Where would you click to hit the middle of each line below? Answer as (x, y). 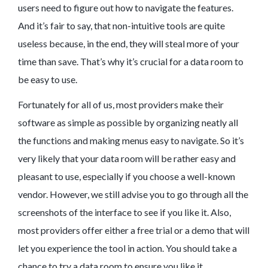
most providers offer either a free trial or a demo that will (134, 230)
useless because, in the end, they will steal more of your (129, 44)
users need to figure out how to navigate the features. (126, 8)
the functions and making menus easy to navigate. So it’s (131, 141)
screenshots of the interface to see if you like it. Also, (124, 212)
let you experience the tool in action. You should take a (127, 248)
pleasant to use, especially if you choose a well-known (127, 176)
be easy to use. (48, 80)
